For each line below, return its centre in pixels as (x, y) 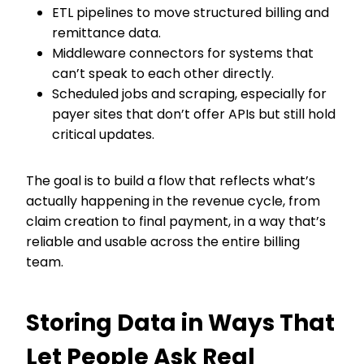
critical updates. (105, 134)
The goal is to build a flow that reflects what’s (171, 181)
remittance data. (108, 33)
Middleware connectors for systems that (183, 53)
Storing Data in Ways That (180, 323)
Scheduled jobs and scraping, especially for (189, 94)
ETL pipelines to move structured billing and (191, 13)
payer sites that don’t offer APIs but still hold (194, 114)
